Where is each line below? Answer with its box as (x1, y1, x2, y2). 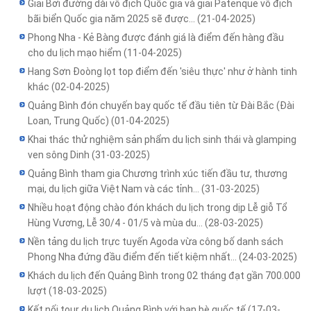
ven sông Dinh (28, 149, 92, 161)
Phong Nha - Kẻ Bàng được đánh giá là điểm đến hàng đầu (28, 32, 284, 44)
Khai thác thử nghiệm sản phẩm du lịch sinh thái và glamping (28, 134, 296, 146)
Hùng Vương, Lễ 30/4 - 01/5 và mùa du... (28, 217, 205, 229)
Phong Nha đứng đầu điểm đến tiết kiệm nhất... (28, 251, 239, 263)
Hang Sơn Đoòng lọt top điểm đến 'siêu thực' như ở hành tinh (28, 66, 297, 78)
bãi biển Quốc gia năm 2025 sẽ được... (28, 13, 197, 25)
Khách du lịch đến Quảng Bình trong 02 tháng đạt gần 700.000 (28, 270, 301, 282)
